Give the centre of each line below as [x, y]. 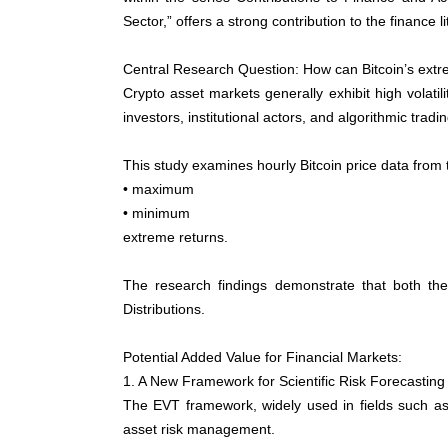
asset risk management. [199, 429]
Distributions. [164, 309]
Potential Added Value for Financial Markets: [262, 357]
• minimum [156, 213]
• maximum [158, 189]
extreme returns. [175, 237]
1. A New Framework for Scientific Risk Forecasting [284, 381]
